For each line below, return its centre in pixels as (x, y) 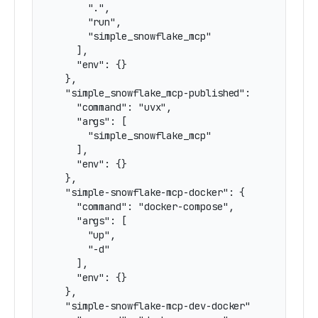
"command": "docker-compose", (144, 207)
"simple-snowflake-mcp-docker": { (150, 192)
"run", (88, 22)
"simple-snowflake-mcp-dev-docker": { (161, 306)
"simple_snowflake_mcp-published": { (158, 93)
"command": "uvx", (113, 107)
